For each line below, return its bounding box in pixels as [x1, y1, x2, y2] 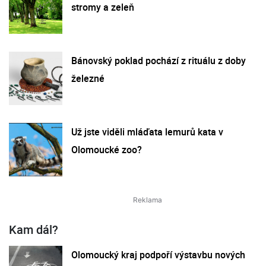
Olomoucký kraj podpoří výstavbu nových [71, 248, 245, 261]
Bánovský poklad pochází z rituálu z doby [71, 53, 246, 67]
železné [71, 71, 104, 85]
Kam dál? [9, 221, 58, 237]
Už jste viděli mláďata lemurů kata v [71, 125, 223, 138]
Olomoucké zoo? [71, 142, 142, 156]
